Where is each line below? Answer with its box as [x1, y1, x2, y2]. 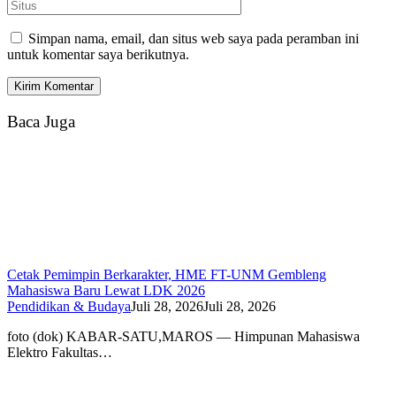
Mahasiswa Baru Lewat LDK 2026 [7, 282, 205, 298]
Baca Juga [7, 111, 75, 131]
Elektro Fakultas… [7, 344, 112, 360]
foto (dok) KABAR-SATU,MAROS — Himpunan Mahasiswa [7, 328, 360, 344]
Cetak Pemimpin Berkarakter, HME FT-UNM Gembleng [7, 266, 326, 282]
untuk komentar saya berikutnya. [7, 47, 189, 63]
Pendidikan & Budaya [7, 298, 131, 314]
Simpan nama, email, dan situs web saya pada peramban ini [28, 31, 359, 47]
